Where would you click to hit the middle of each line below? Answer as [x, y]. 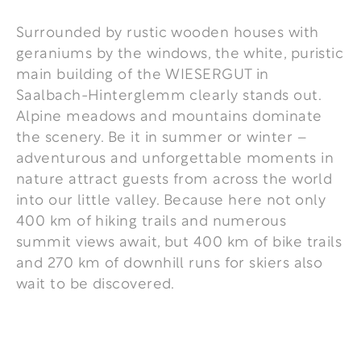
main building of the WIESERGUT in [143, 73]
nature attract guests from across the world [174, 178]
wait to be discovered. [95, 282]
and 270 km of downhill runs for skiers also [170, 261]
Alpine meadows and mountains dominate [169, 115]
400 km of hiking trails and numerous [151, 220]
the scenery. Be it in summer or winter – [162, 136]
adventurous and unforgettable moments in [175, 157]
